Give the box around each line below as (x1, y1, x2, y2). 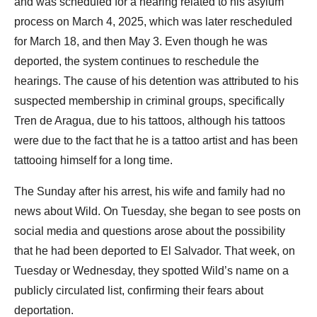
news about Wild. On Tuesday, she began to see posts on (14, 204, 301, 217)
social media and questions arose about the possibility (14, 224, 285, 237)
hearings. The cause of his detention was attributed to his (14, 74, 299, 87)
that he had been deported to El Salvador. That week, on (14, 244, 295, 257)
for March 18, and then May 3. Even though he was (14, 35, 267, 47)
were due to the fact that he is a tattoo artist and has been (14, 134, 298, 146)
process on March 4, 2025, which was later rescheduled (14, 15, 292, 28)
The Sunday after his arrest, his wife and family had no (14, 185, 285, 197)
